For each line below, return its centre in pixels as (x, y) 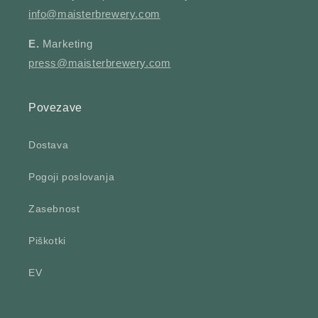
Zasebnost (54, 209)
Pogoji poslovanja (72, 177)
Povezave (55, 108)
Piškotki (47, 241)
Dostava (49, 145)
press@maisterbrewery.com (100, 63)
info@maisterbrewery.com (94, 14)
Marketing (66, 44)
